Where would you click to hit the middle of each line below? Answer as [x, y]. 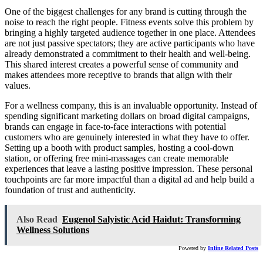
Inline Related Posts [233, 248]
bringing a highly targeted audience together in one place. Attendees [130, 33]
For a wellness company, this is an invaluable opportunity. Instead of [131, 105]
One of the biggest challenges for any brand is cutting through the [126, 11]
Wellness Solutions [53, 230]
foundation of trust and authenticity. [70, 190]
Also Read [37, 219]
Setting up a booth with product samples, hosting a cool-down [119, 148]
